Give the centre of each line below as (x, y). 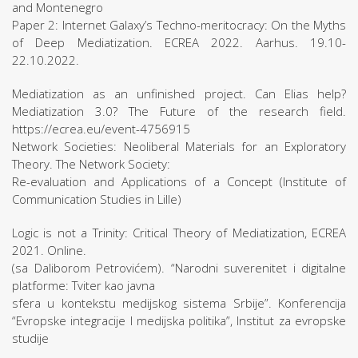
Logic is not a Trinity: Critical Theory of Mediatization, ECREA (179, 233)
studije (30, 338)
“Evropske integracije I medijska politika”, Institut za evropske (179, 320)
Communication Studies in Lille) (97, 199)
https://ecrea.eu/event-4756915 (101, 129)
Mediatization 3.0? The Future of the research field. (179, 111)
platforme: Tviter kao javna (84, 285)
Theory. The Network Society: (91, 164)
